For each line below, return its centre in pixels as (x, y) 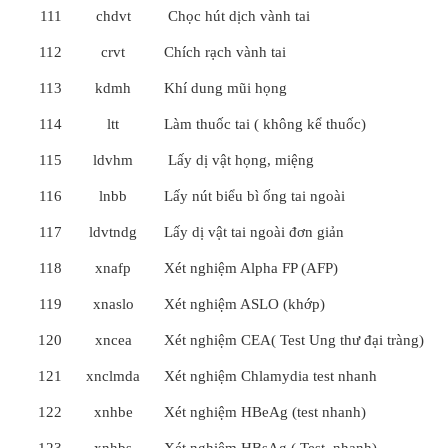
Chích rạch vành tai (225, 52)
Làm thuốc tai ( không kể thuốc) (265, 124)
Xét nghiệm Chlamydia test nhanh (270, 376)
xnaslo (113, 304)
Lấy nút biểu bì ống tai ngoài (254, 196)
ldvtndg (113, 232)
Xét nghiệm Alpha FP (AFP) (251, 268)
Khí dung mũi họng (225, 88)
